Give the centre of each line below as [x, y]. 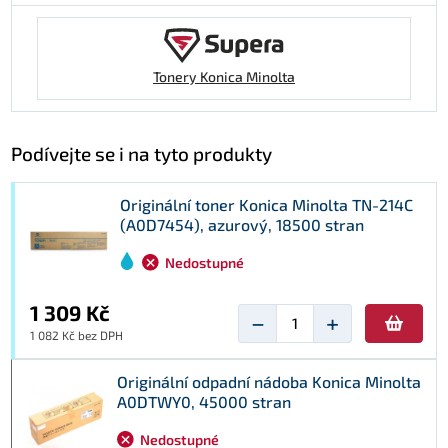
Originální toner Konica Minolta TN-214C [266, 204]
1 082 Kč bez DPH [76, 334]
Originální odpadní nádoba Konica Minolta [269, 381]
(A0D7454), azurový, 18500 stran [242, 224]
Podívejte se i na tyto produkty [141, 153]
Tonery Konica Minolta [224, 76]
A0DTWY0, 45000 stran [204, 401]
